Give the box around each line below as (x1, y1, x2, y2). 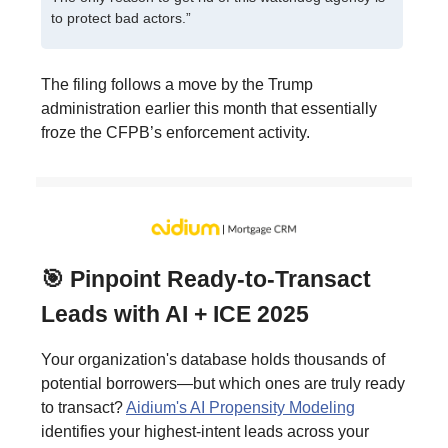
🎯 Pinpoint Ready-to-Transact (41, 266, 371, 293)
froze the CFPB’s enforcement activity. (41, 123, 310, 141)
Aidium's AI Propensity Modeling (126, 399, 355, 417)
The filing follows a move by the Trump (41, 75, 313, 93)
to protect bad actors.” (51, 9, 191, 26)
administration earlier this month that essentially (41, 99, 377, 117)
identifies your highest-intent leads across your (41, 423, 369, 441)
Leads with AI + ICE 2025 (41, 301, 309, 328)
